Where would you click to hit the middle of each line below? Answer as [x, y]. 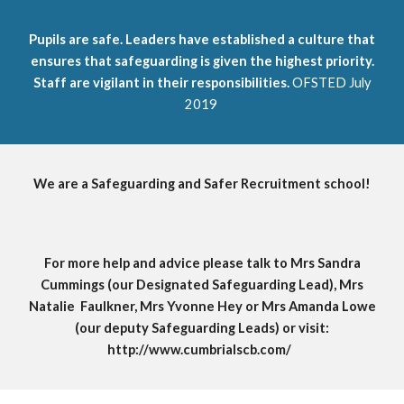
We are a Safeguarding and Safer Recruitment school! [202, 184]
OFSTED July [330, 83]
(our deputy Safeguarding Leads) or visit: [202, 328]
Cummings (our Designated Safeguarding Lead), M [196, 285]
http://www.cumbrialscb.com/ [199, 349]
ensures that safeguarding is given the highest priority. [202, 61]
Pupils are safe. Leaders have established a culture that [202, 39]
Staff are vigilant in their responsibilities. [161, 83]
